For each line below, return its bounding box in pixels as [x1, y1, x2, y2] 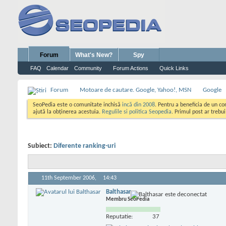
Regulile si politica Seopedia [102, 109, 172, 115]
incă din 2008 [122, 102, 155, 108]
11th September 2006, [41, 175, 98, 182]
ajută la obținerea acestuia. [33, 109, 102, 115]
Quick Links [159, 65, 189, 71]
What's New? [75, 51, 112, 59]
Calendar [46, 65, 69, 71]
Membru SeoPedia [106, 196, 149, 202]
